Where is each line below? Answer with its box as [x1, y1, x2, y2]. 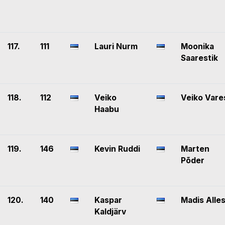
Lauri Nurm [94, 42, 138, 52]
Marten [181, 144, 209, 154]
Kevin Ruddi [94, 144, 140, 154]
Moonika [181, 42, 214, 52]
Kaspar [94, 195, 122, 205]
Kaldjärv [94, 207, 126, 217]
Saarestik [181, 53, 218, 63]
